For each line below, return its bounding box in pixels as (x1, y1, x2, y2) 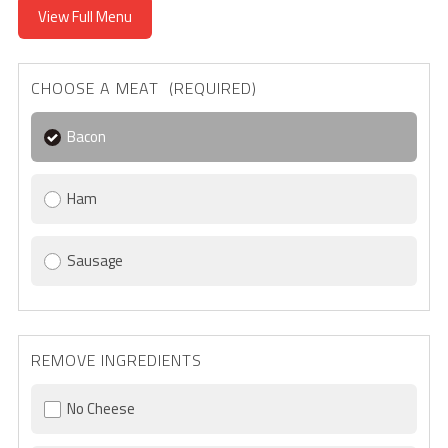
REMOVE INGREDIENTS (30, 348, 202, 373)
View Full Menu (37, 5, 132, 29)
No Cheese (66, 397, 135, 421)
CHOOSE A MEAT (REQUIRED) (163, 76, 257, 101)
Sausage (66, 249, 123, 273)
